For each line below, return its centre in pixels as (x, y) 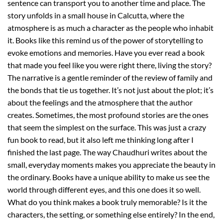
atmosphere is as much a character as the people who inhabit (111, 27)
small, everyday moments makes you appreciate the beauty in (111, 164)
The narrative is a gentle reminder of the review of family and (110, 77)
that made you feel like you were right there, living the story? (110, 65)
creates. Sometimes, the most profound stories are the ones (108, 114)
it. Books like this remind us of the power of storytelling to (105, 40)
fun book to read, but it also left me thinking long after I (101, 139)
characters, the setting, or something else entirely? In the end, (111, 214)
